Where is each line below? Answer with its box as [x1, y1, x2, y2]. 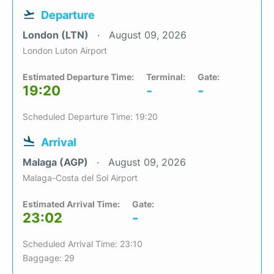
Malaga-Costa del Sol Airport [23, 172, 138, 183]
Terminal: [146, 72, 185, 82]
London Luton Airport [23, 45, 107, 56]
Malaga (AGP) [23, 156, 91, 168]
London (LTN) [23, 29, 91, 41]
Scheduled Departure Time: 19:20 [23, 111, 158, 122]
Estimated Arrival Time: [23, 199, 120, 209]
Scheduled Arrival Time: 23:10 [23, 239, 143, 249]
